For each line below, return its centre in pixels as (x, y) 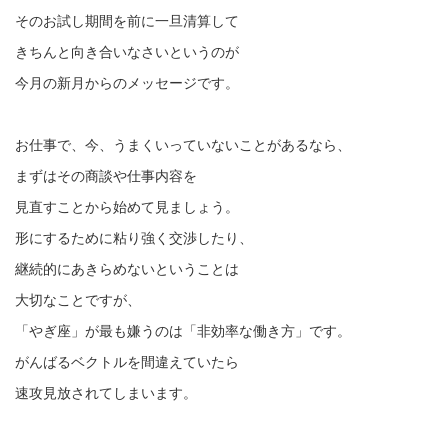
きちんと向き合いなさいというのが (127, 52)
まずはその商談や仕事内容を (106, 176)
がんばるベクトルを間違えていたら (127, 362)
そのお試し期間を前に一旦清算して (127, 21)
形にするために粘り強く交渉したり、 (134, 238)
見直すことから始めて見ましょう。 (127, 207)
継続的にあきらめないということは (127, 269)
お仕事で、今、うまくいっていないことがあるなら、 (183, 145)
